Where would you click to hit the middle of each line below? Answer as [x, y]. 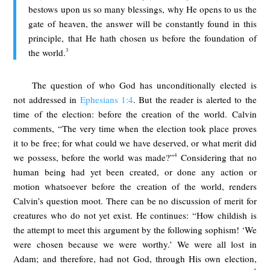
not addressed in [47, 99]
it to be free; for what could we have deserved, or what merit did [135, 143]
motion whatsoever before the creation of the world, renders [135, 186]
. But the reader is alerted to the [195, 99]
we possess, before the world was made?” [94, 157]
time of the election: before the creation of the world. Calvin [135, 114]
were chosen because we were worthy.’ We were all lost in [135, 244]
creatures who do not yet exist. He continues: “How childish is [135, 215]
